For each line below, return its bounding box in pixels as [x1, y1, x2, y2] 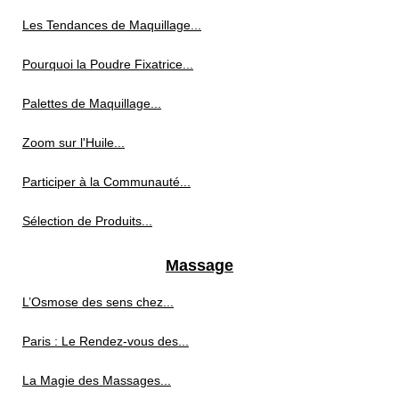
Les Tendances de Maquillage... [22, 18, 201, 33]
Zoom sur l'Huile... [22, 135, 125, 151]
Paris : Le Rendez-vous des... [22, 334, 189, 349]
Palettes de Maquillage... [22, 96, 161, 111]
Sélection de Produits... [22, 214, 152, 229]
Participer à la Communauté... [22, 175, 191, 190]
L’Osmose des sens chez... [22, 295, 174, 310]
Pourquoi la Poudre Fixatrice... [22, 57, 193, 72]
